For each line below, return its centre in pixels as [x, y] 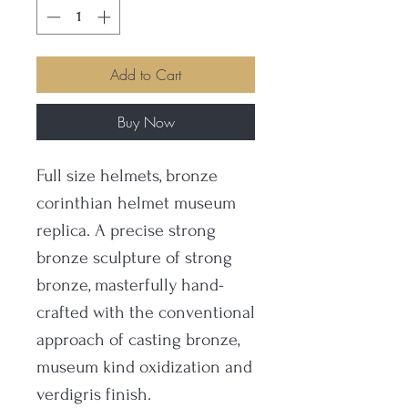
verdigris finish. [94, 394]
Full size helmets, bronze [127, 175]
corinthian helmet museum [136, 203]
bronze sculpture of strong [134, 257]
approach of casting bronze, [138, 339]
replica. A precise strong [126, 230]
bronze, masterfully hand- [130, 285]
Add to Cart [146, 74]
